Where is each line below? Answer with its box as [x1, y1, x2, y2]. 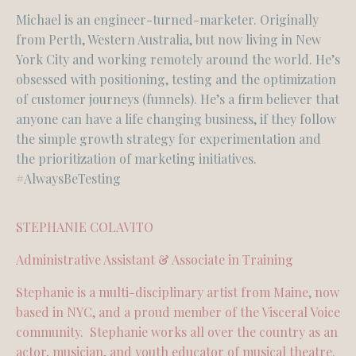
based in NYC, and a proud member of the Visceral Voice [16, 304, 340, 320]
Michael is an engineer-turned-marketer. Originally [16, 11, 319, 28]
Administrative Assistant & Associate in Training [16, 251, 293, 268]
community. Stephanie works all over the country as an [16, 323, 338, 340]
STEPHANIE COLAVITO [16, 219, 153, 235]
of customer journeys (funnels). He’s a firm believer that [16, 91, 339, 107]
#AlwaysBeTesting [16, 170, 121, 187]
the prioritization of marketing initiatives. [16, 150, 257, 167]
